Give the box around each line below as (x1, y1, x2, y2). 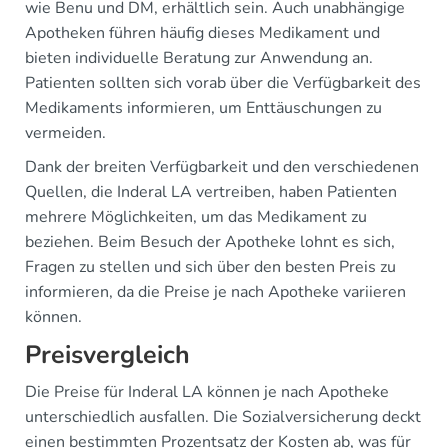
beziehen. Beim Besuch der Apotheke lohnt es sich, (25, 230, 395, 253)
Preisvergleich (25, 337, 190, 372)
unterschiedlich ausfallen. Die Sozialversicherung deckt (25, 405, 421, 428)
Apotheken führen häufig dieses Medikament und (25, 21, 380, 44)
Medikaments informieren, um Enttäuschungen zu (25, 96, 382, 119)
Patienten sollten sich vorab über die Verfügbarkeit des (25, 71, 421, 94)
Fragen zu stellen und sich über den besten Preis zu (25, 255, 396, 278)
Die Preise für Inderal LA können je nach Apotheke (25, 380, 389, 403)
